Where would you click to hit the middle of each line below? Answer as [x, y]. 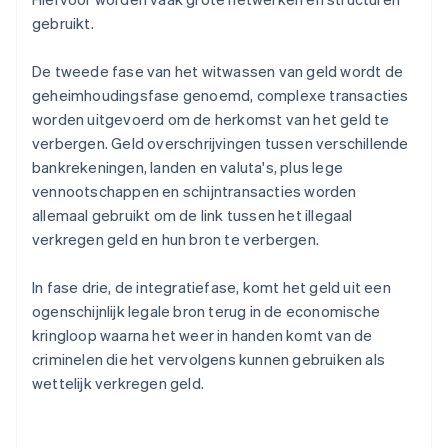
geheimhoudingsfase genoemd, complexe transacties [220, 95]
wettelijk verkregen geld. [118, 383]
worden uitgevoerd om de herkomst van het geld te [211, 119]
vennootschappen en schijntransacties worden [194, 191]
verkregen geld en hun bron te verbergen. [175, 239]
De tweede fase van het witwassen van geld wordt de [218, 71]
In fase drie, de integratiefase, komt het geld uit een [211, 287]
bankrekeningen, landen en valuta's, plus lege [188, 167]
